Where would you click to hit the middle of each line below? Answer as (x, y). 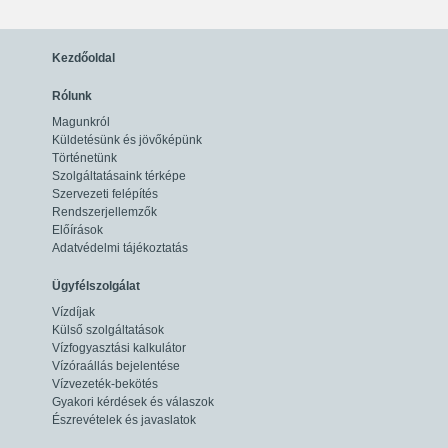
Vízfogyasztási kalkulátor (119, 348)
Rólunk (72, 96)
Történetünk (84, 158)
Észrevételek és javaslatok (124, 420)
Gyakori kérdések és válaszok (133, 402)
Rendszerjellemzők (104, 212)
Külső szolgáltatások (108, 330)
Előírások (77, 230)
